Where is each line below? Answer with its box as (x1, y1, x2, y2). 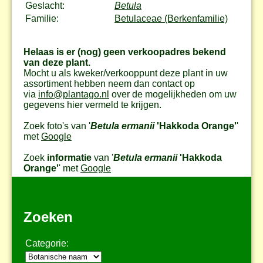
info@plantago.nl (38, 89, 109, 99)
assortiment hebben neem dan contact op (23, 78, 195, 89)
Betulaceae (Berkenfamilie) (114, 13, 228, 23)
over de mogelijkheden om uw (109, 89, 237, 99)
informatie (47, 152, 92, 163)
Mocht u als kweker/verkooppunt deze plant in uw (23, 68, 228, 78)
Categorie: (25, 238, 69, 249)
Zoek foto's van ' (23, 120, 90, 131)
